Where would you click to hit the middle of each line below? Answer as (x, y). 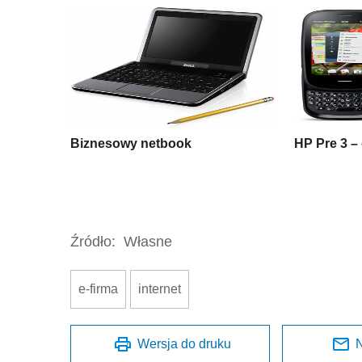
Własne (148, 241)
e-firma (98, 288)
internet (160, 288)
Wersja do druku (185, 343)
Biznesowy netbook (131, 143)
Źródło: (93, 241)
